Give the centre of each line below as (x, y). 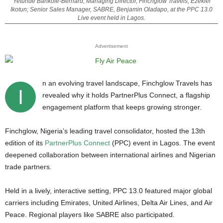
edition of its (25, 143)
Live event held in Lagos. (111, 18)
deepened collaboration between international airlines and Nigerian (110, 155)
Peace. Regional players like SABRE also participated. (90, 215)
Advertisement (111, 46)
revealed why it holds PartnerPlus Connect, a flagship (126, 95)
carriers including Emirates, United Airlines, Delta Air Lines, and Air (109, 203)
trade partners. (28, 167)
